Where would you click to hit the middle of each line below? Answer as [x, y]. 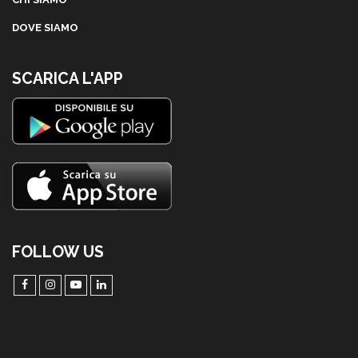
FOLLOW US [58, 253]
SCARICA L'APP [68, 78]
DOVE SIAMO [45, 27]
